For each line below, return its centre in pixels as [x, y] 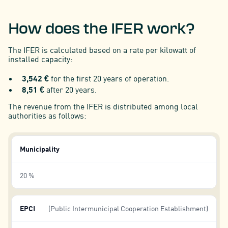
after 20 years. [71, 89]
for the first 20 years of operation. [110, 78]
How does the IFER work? [101, 29]
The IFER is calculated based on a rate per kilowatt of [102, 50]
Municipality [39, 149]
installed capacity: [40, 59]
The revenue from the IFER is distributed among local [103, 107]
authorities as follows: [47, 116]
